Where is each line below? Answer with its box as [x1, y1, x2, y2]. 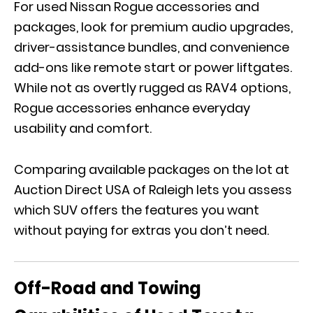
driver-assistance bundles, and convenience [14, 38, 289, 57]
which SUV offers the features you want [14, 201, 259, 219]
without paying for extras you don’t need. [14, 221, 269, 240]
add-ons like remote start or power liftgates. [14, 59, 292, 77]
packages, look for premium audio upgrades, [14, 18, 293, 36]
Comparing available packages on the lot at [14, 161, 289, 179]
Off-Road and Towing [14, 277, 201, 300]
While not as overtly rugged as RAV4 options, [14, 79, 291, 97]
